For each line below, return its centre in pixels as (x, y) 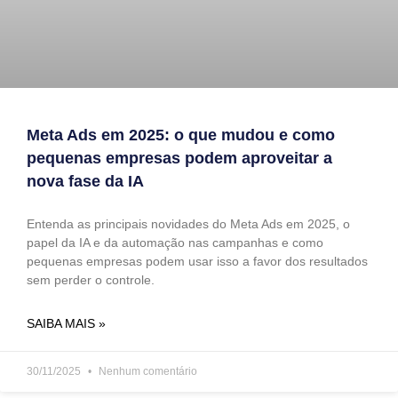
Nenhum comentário (147, 372)
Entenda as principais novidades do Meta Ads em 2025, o (188, 224)
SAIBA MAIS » (66, 324)
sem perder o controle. (91, 280)
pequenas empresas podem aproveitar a (179, 159)
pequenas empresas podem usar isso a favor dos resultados (197, 262)
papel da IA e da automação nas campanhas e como (175, 243)
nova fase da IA (85, 182)
